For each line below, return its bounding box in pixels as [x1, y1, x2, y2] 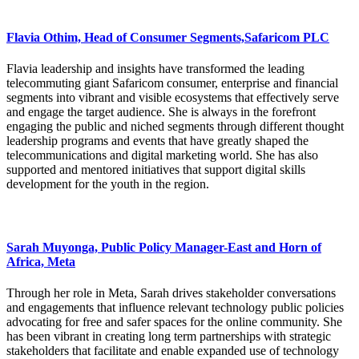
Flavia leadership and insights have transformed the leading [6, 62, 305, 76]
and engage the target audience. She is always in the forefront [6, 105, 316, 119]
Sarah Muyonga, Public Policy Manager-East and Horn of [6, 240, 321, 254]
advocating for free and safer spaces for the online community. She [6, 315, 342, 329]
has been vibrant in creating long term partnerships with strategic [6, 329, 331, 344]
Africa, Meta [6, 254, 75, 268]
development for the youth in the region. [6, 177, 209, 192]
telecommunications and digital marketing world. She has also [6, 148, 318, 163]
